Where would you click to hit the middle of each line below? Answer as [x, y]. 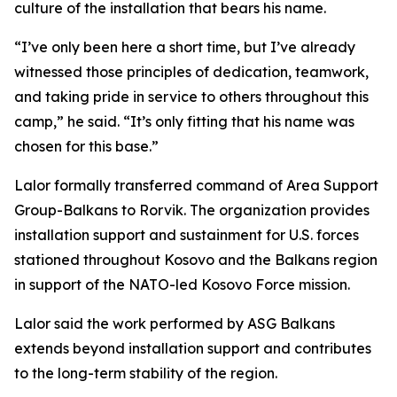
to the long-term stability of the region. [146, 373]
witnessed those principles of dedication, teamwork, [191, 72]
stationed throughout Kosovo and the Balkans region [196, 260]
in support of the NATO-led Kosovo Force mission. [182, 284]
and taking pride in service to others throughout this [191, 97]
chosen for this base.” [86, 146]
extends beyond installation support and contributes [193, 348]
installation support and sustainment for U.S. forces [187, 235]
